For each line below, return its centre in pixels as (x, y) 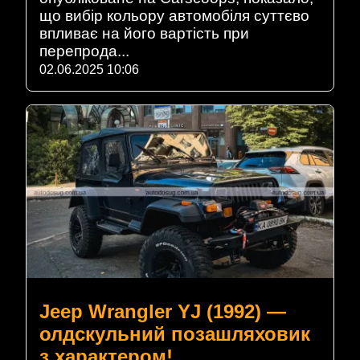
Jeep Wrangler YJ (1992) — (163, 311)
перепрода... (84, 51)
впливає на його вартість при (144, 33)
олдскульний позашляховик (175, 333)
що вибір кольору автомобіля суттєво (174, 15)
